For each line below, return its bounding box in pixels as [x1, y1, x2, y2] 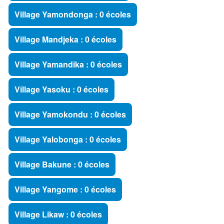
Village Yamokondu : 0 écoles [14, 108, 126, 120]
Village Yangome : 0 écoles [14, 183, 116, 195]
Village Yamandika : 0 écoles [14, 58, 122, 70]
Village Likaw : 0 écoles [14, 208, 102, 220]
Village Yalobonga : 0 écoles [14, 133, 121, 145]
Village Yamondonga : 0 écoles [14, 8, 131, 20]
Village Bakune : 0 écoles [14, 158, 109, 170]
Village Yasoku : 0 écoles [14, 83, 108, 95]
